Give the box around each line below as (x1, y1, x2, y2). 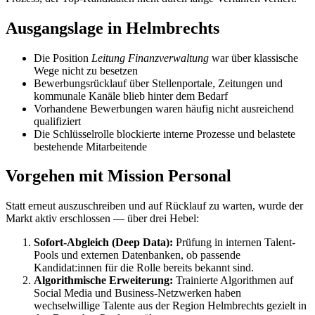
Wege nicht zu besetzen (34, 64, 138, 77)
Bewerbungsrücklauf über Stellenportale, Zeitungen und (34, 77, 283, 89)
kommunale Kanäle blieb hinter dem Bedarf (34, 89, 228, 102)
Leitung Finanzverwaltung (91, 51, 209, 64)
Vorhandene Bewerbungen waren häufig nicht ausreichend (34, 102, 294, 115)
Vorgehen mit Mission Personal (6, 167, 231, 186)
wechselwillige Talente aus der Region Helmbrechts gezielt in (34, 300, 307, 312)
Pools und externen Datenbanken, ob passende (34, 249, 240, 262)
